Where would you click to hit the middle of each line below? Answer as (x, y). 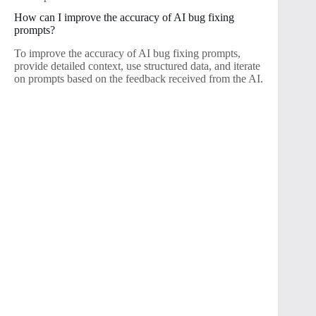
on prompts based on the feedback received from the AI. (139, 79)
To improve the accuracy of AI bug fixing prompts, (127, 54)
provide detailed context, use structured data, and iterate (137, 66)
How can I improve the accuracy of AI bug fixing (124, 18)
